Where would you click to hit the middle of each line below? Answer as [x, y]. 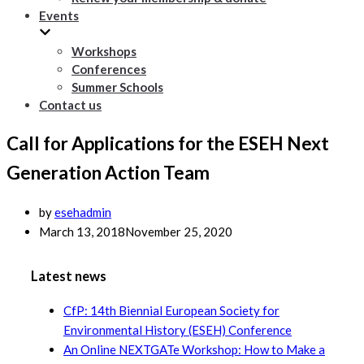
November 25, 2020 [179, 232]
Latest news [69, 277]
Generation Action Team [108, 172]
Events [59, 15]
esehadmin [83, 212]
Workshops [104, 51]
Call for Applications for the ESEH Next [168, 143]
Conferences [109, 69]
